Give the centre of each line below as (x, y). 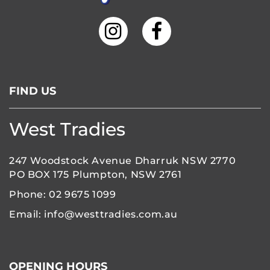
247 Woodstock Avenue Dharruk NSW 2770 (123, 160)
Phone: (29, 194)
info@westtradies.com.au (111, 214)
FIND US (33, 91)
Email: (27, 214)
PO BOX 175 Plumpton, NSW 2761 (96, 174)
